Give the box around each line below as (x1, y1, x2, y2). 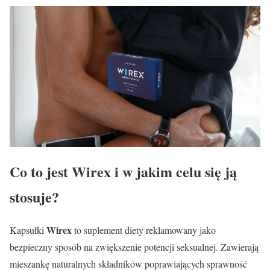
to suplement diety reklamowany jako (72, 223, 216, 236)
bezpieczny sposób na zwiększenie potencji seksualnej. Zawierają (10, 240, 259, 253)
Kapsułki (10, 223, 46, 236)
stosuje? (10, 186, 59, 207)
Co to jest (10, 160, 72, 182)
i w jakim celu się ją (111, 160, 237, 182)
